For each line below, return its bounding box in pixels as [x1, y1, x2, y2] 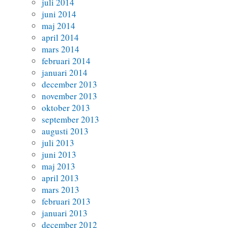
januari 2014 [42, 67, 88, 79]
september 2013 [42, 113, 100, 126]
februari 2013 [42, 195, 91, 208]
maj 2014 [42, 20, 76, 32]
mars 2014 [42, 43, 80, 55]
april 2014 [42, 32, 79, 44]
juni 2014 [42, 8, 77, 20]
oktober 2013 [42, 102, 91, 114]
